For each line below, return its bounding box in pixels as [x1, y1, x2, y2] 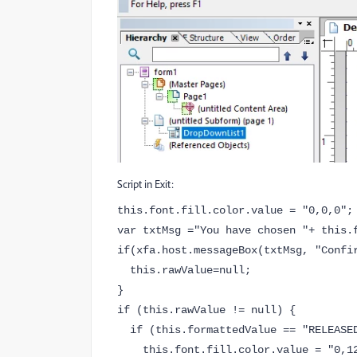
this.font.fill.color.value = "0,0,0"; [117, 203, 353, 217]
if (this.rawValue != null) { [117, 303, 296, 316]
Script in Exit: [117, 176, 174, 190]
